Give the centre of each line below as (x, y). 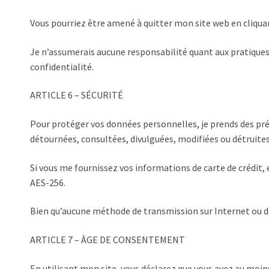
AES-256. (48, 182)
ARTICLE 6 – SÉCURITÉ (77, 95)
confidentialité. (62, 66)
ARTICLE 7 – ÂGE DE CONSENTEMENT (107, 239)
